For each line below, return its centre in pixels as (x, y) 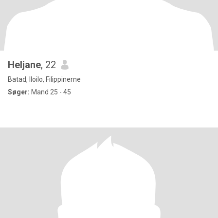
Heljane (24, 65)
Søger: (19, 92)
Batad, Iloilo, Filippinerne (44, 79)
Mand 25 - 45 (50, 92)
